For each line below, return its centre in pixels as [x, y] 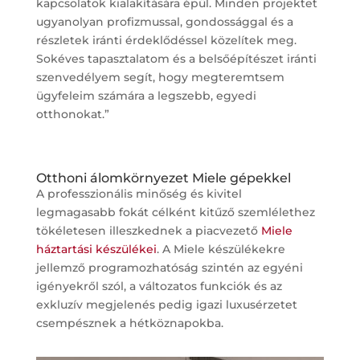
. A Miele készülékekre [221, 249]
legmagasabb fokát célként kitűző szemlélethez [175, 212]
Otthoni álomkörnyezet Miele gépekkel [163, 178]
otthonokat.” [72, 114]
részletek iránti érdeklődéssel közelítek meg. [166, 40]
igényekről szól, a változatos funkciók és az [159, 286]
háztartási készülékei [96, 249]
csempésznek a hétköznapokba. [129, 323]
